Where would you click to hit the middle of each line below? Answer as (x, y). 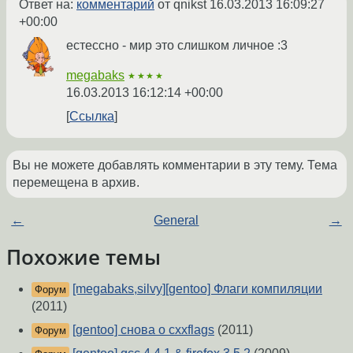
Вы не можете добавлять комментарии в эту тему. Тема (175, 165)
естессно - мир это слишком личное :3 (177, 46)
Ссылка (92, 117)
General (176, 221)
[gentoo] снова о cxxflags (143, 330)
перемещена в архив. (76, 183)
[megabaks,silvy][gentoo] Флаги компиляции (197, 289)
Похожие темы (84, 257)
